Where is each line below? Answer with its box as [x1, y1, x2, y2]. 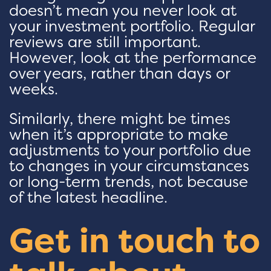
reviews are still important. [9, 31, 201, 53]
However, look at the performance [9, 47, 256, 68]
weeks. [9, 79, 58, 100]
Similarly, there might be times [9, 108, 230, 129]
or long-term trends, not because [9, 171, 248, 192]
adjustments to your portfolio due [9, 140, 251, 161]
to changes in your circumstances [9, 155, 249, 177]
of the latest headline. [9, 187, 168, 208]
